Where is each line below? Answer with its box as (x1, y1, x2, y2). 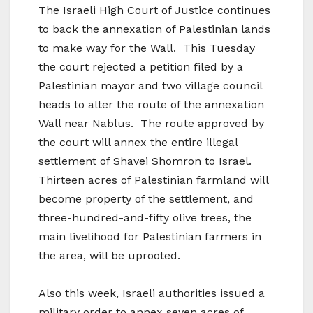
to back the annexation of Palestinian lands (38, 22, 270, 36)
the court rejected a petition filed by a (38, 60, 243, 74)
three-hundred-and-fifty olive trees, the (38, 211, 252, 225)
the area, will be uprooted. (38, 249, 180, 263)
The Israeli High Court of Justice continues (38, 3, 270, 17)
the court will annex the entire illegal (38, 136, 238, 150)
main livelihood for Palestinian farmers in (38, 230, 261, 244)
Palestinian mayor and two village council (38, 79, 262, 93)
